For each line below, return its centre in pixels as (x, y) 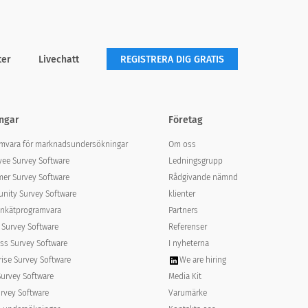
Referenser (187, 227)
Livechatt (59, 59)
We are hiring (202, 260)
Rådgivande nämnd (203, 177)
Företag (185, 120)
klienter (181, 194)
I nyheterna (188, 243)
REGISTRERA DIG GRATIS (172, 59)
